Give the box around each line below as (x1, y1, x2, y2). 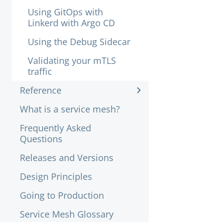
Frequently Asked (20, 122, 91, 134)
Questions (20, 133, 62, 145)
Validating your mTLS (28, 55, 116, 66)
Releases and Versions (20, 152, 113, 164)
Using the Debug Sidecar (28, 36, 130, 48)
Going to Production (20, 189, 104, 201)
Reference (20, 84, 61, 96)
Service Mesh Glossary (20, 208, 113, 220)
